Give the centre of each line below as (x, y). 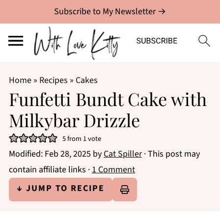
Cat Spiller (123, 154)
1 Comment (113, 170)
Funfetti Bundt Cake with (108, 99)
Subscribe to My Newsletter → (110, 12)
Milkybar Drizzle (74, 120)
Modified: (27, 154)
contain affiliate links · (50, 170)
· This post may (171, 154)
